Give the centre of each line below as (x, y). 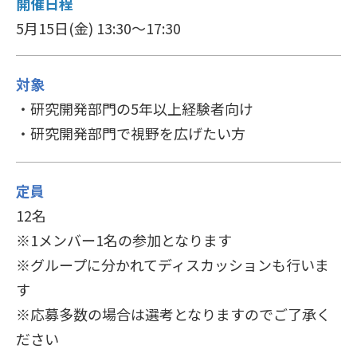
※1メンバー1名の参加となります (124, 240)
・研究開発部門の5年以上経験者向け (135, 109)
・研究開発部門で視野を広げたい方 (131, 133)
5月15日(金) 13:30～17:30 (98, 28)
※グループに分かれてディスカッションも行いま (173, 265)
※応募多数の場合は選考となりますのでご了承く (173, 314)
